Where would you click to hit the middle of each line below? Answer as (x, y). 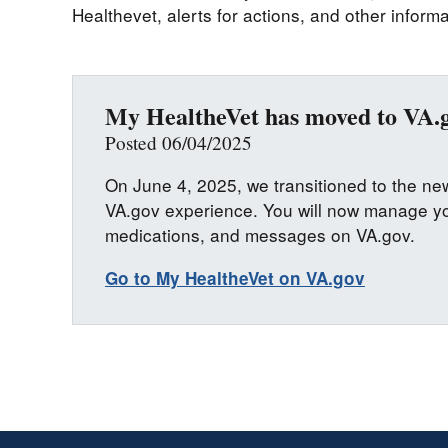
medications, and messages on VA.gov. (260, 235)
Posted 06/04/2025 (207, 143)
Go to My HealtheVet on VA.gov (235, 277)
